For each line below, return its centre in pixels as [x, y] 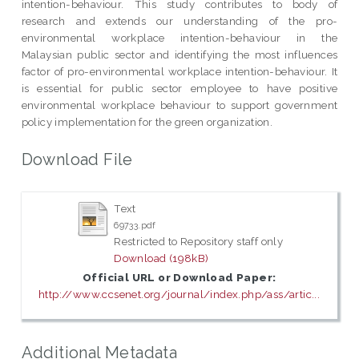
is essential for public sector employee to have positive [179, 88]
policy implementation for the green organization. [147, 121]
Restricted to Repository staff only [199, 242]
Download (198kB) [161, 258]
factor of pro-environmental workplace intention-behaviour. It [179, 71]
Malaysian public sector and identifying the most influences [179, 54]
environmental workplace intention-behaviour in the [179, 37]
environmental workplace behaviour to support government [179, 105]
